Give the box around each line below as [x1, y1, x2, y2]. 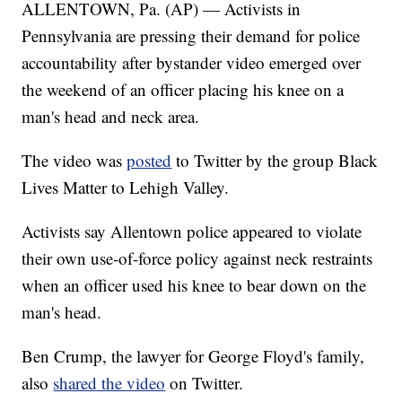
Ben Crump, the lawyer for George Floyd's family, [22, 345, 365, 368]
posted [127, 149, 172, 172]
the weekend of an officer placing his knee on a [22, 78, 345, 101]
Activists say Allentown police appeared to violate [22, 220, 363, 243]
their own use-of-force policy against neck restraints [22, 247, 373, 270]
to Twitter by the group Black [171, 149, 379, 172]
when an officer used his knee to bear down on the [22, 274, 367, 297]
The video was [22, 149, 127, 172]
